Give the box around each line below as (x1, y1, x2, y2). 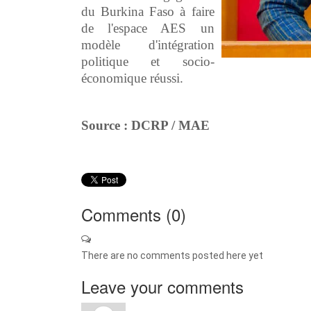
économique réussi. (81, 70, 183, 85)
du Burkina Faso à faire (81, 3, 215, 19)
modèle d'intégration (81, 37, 215, 52)
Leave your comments (81, 274, 244, 299)
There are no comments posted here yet (81, 250, 263, 262)
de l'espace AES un (81, 20, 215, 35)
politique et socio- (81, 53, 215, 69)
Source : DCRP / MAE (81, 117, 210, 133)
